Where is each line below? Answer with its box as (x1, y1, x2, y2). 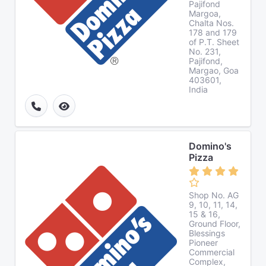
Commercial (189, 247, 235, 257)
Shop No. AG (189, 190, 239, 200)
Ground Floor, (189, 218, 240, 229)
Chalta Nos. (189, 18, 234, 28)
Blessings (189, 228, 225, 238)
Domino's (189, 140, 232, 152)
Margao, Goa (189, 65, 239, 75)
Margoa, (189, 8, 221, 18)
